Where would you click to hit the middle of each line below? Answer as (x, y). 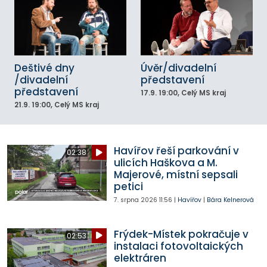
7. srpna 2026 (135, 200)
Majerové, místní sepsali (176, 175)
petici (128, 187)
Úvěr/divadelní (178, 68)
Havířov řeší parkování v (176, 151)
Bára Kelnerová (230, 200)
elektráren (140, 258)
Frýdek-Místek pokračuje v (181, 234)
